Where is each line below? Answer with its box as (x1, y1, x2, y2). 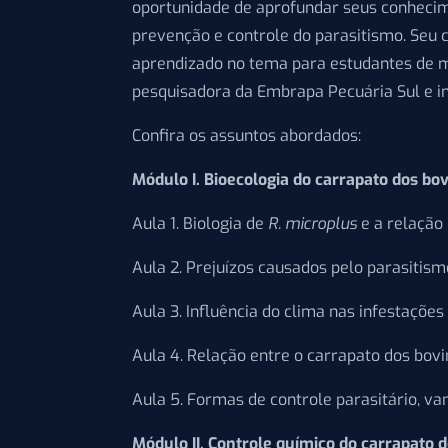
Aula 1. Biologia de (132, 213, 268, 235)
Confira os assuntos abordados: (132, 125, 361, 147)
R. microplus (268, 213, 357, 235)
